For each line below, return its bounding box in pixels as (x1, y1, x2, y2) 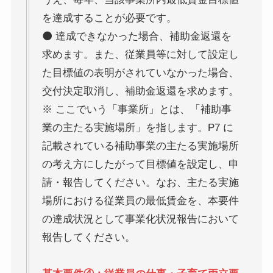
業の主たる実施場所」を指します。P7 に (41, 121, 233, 133)
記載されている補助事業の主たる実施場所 (41, 140, 239, 152)
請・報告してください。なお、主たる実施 (41, 176, 239, 188)
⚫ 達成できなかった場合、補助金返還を (41, 30, 232, 42)
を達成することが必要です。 (41, 12, 177, 24)
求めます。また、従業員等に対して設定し (41, 48, 239, 60)
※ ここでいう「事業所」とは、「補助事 (41, 103, 232, 115)
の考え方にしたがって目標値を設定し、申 (41, 158, 239, 170)
